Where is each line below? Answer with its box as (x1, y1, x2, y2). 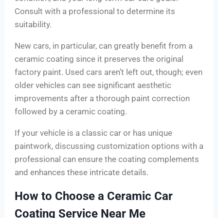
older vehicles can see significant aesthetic (15, 80, 171, 91)
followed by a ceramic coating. (15, 107, 127, 117)
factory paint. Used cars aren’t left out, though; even (15, 67, 202, 77)
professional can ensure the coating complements (15, 154, 199, 164)
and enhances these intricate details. (15, 167, 148, 178)
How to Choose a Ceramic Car (15, 189, 173, 203)
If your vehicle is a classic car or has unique (15, 128, 172, 138)
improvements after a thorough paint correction (15, 93, 190, 104)
